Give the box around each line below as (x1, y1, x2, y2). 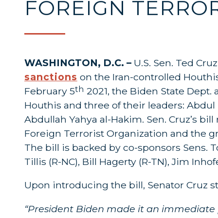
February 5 (24, 85, 75, 97)
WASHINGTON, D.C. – (24, 56, 134, 69)
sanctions (24, 71, 77, 83)
